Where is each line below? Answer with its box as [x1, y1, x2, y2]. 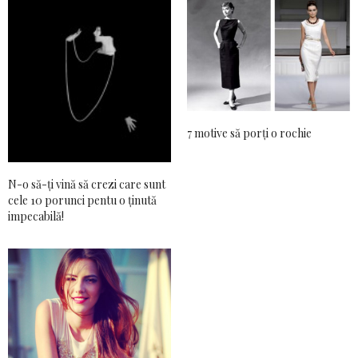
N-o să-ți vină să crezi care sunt [8, 177, 165, 193]
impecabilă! [8, 209, 64, 225]
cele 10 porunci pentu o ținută [8, 193, 157, 209]
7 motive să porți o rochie [187, 125, 312, 141]
